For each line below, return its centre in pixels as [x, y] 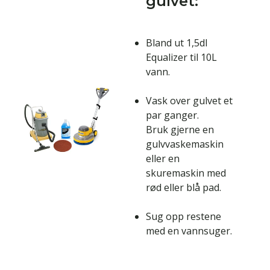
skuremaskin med [186, 173]
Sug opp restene [184, 217]
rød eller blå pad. [184, 188]
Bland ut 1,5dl [177, 43]
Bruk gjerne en [180, 130]
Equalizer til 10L [181, 58]
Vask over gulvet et [189, 101]
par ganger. [172, 115]
